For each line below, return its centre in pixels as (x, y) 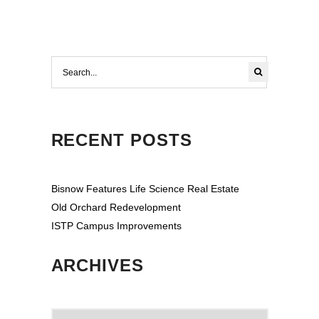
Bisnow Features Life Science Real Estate (145, 189)
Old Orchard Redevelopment (116, 207)
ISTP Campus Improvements (116, 226)
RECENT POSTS (122, 140)
